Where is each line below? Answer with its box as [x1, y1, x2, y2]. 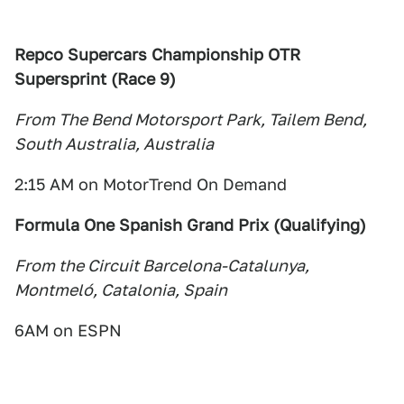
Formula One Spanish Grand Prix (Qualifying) [14, 216, 366, 235]
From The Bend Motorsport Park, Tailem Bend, [14, 110, 367, 130]
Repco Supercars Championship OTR [14, 45, 300, 65]
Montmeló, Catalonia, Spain [14, 280, 227, 300]
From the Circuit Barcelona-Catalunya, [14, 256, 309, 276]
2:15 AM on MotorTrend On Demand [14, 175, 287, 195]
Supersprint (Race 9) [14, 69, 176, 89]
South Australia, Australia [14, 134, 214, 154]
